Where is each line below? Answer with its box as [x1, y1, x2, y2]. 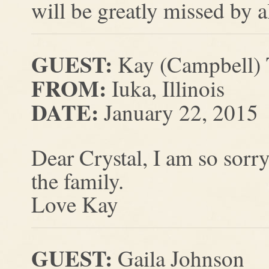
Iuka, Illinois [106, 73, 225, 103]
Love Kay [31, 189, 118, 219]
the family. [31, 166, 124, 195]
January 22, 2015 [98, 97, 258, 127]
